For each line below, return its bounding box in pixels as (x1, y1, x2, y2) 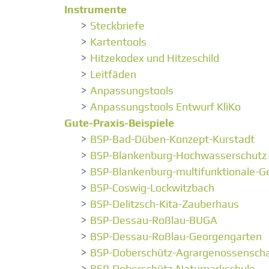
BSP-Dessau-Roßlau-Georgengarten (90, 230, 262, 243)
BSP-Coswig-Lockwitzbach (90, 181, 214, 195)
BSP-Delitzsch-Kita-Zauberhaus (90, 198, 239, 211)
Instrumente (64, 3, 127, 16)
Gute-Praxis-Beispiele (64, 116, 174, 130)
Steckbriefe (90, 19, 145, 32)
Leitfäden (90, 68, 136, 81)
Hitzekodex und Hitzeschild (90, 52, 219, 65)
